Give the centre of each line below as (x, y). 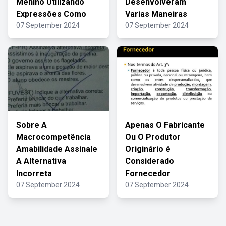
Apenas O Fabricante (165, 125)
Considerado (150, 161)
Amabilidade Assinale (57, 149)
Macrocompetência (53, 137)
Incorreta (34, 173)
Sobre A (32, 125)
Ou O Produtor (153, 137)
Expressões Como (51, 14)
